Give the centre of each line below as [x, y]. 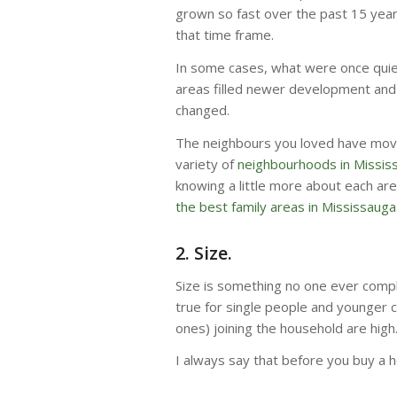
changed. [202, 110]
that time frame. [225, 35]
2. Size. [204, 253]
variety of [206, 163]
